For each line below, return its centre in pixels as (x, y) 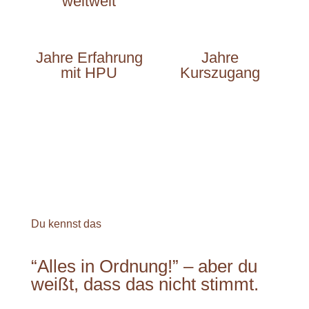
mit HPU (89, 72)
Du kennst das (66, 223)
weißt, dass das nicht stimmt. (144, 284)
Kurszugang (220, 72)
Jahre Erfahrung (89, 57)
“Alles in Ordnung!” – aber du (144, 266)
